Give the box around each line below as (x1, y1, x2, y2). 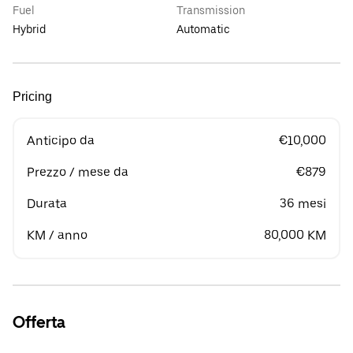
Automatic (176, 23, 230, 35)
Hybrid (13, 23, 46, 35)
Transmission (176, 4, 245, 17)
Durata (27, 196, 67, 211)
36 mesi (280, 196, 326, 211)
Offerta (13, 313, 65, 332)
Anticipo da (27, 133, 95, 148)
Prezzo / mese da (27, 165, 128, 180)
